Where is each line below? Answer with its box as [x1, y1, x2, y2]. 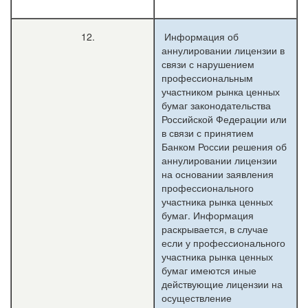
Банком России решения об [162, 140, 287, 153]
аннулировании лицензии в [162, 43, 285, 57]
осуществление [162, 291, 232, 305]
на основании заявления [162, 167, 274, 181]
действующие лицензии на [162, 277, 283, 291]
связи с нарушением [162, 57, 254, 71]
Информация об [162, 30, 239, 43]
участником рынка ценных [162, 85, 280, 98]
